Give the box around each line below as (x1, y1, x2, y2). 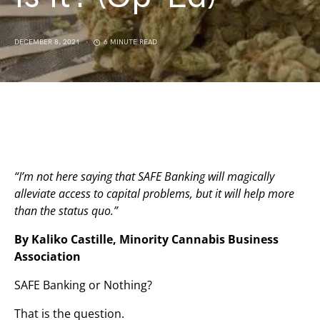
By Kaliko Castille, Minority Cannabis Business (14, 231, 279, 247)
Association (14, 249, 81, 264)
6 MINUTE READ (104, 38, 157, 46)
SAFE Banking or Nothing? (14, 277, 152, 293)
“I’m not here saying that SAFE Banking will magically (14, 169, 274, 184)
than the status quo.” (14, 203, 118, 219)
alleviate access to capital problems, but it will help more (14, 186, 294, 201)
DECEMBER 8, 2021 (14, 38, 80, 46)
